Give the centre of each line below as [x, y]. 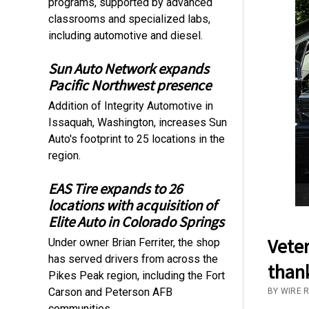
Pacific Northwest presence [130, 85]
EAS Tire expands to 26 [116, 188]
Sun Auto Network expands [129, 68]
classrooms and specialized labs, [130, 19]
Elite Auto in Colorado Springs [137, 221]
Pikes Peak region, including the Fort [137, 275]
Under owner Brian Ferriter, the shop [134, 242]
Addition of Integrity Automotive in [131, 106]
